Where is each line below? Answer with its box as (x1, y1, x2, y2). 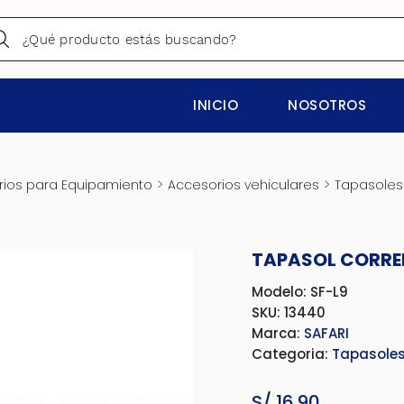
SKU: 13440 (252, 303, 326, 322)
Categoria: (252, 344, 332, 363)
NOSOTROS (288, 96, 366, 115)
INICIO (193, 96, 238, 115)
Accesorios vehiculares (167, 176, 319, 194)
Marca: (252, 324, 304, 343)
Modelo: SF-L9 (252, 282, 348, 301)
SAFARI (304, 324, 349, 343)
